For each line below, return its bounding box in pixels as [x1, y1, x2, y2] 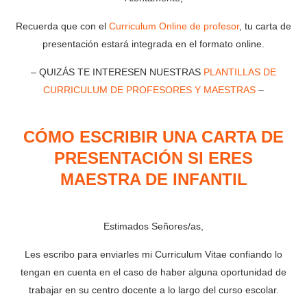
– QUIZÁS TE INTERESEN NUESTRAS [31, 66, 204, 77]
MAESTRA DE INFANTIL [60, 169, 247, 188]
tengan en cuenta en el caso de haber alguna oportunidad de [21, 266, 286, 278]
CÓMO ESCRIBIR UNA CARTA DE [23, 127, 284, 146]
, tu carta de [239, 20, 291, 32]
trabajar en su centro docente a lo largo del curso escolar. [28, 284, 279, 295]
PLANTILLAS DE [204, 66, 276, 77]
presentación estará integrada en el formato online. [42, 38, 265, 49]
